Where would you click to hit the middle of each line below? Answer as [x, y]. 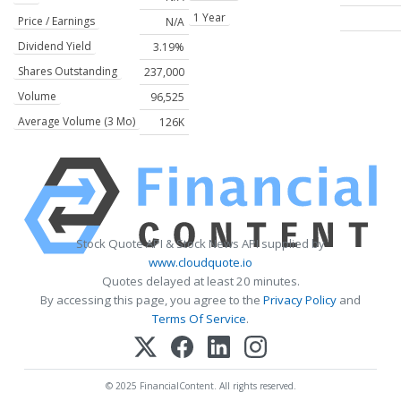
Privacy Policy [300, 300]
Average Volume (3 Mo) [77, 122]
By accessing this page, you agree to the [152, 300]
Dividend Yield [55, 47]
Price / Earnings [56, 21]
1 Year [209, 18]
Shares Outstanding [68, 72]
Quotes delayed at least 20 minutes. [200, 282]
